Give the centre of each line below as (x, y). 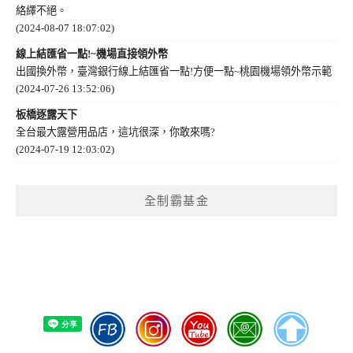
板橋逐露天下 (46, 114)
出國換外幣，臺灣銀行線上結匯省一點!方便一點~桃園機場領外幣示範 (174, 71)
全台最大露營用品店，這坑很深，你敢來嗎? (115, 132)
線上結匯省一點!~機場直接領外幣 (92, 54)
